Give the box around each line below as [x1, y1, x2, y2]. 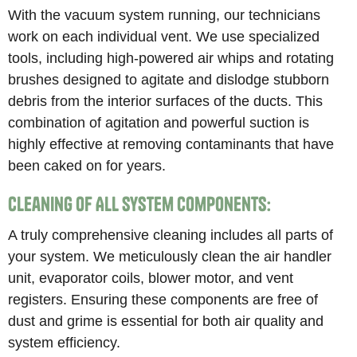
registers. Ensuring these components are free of [8, 290, 319, 308]
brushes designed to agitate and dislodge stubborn [8, 70, 330, 88]
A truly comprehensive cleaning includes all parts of [8, 226, 334, 243]
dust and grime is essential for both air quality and [8, 312, 324, 329]
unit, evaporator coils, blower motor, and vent [8, 269, 294, 286]
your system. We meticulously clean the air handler [8, 247, 332, 265]
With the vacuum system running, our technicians [8, 6, 321, 23]
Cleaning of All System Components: [8, 191, 272, 216]
